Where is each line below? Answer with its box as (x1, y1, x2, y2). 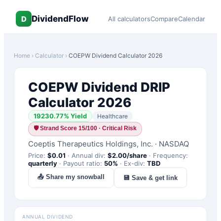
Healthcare (97, 112, 128, 120)
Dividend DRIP (78, 79, 170, 95)
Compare (150, 15, 178, 23)
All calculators (108, 15, 150, 23)
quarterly (28, 159, 57, 167)
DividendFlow (32, 14, 89, 24)
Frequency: (153, 151, 188, 159)
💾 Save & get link (123, 174, 178, 182)
